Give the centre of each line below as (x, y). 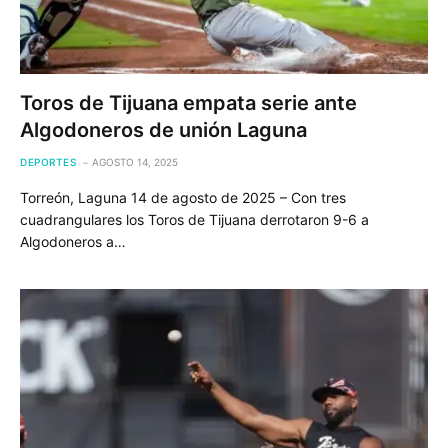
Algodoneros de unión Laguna (163, 129)
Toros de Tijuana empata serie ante (188, 102)
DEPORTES (48, 161)
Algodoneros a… (73, 241)
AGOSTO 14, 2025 (135, 161)
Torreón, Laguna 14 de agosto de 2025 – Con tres (183, 197)
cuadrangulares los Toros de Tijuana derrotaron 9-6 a (194, 219)
